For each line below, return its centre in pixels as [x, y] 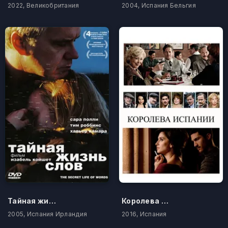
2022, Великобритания [44, 6]
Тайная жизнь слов [52, 201]
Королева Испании [165, 201]
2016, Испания [144, 214]
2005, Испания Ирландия [48, 214]
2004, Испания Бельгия [159, 6]
